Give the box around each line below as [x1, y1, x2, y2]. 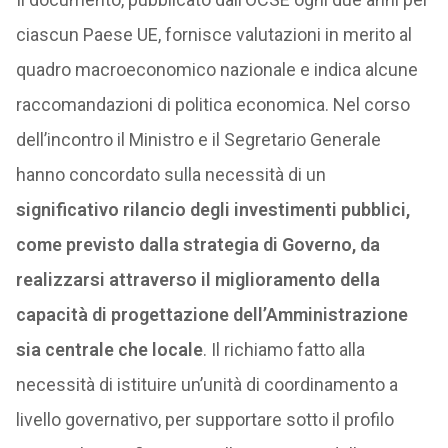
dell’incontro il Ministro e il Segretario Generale [15, 129, 381, 150]
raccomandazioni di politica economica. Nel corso [15, 94, 410, 115]
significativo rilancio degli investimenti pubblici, [15, 199, 410, 220]
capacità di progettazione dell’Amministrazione [15, 304, 408, 325]
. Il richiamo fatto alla [202, 339, 365, 360]
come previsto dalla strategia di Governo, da [15, 234, 380, 255]
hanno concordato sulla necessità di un [15, 164, 326, 185]
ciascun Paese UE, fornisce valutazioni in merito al [15, 24, 412, 45]
